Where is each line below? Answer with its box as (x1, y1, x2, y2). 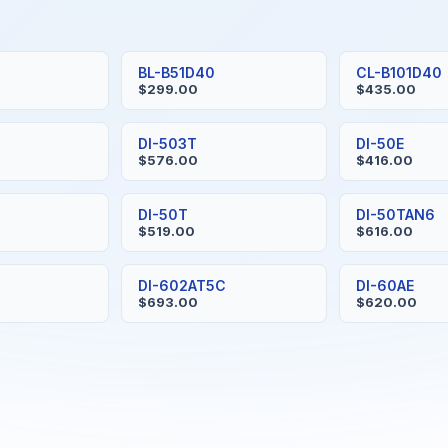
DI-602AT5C (137, 277, 226, 294)
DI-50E (356, 135, 405, 152)
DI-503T (137, 135, 197, 152)
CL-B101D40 (356, 64, 443, 81)
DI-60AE (356, 277, 415, 294)
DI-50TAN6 (356, 206, 436, 223)
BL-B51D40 (137, 64, 215, 81)
